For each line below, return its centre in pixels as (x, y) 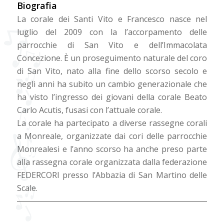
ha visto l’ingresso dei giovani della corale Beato (112, 97)
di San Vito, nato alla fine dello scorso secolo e (112, 71)
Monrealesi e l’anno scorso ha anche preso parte (112, 149)
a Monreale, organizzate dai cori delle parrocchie (112, 136)
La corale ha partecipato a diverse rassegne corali (112, 123)
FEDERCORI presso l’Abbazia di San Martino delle (112, 175)
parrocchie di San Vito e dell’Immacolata (112, 45)
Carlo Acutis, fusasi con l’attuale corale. (89, 110)
